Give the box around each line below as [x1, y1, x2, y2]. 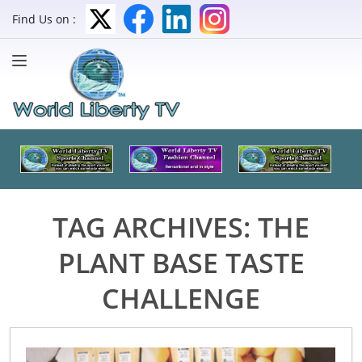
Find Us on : [12, 11, 76, 27]
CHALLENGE [102, 279, 260, 317]
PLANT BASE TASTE [57, 243, 305, 281]
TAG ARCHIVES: [53, 208, 258, 246]
